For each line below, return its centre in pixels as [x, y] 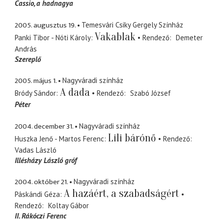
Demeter [189, 37]
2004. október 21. [41, 182]
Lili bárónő [132, 138]
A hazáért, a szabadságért [122, 194]
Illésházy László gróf [46, 160]
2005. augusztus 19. [45, 25]
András [26, 49]
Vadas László [36, 150]
